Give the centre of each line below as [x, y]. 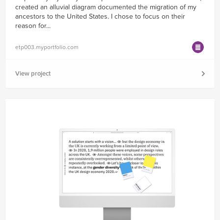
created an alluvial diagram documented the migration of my [106, 7]
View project [33, 74]
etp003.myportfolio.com [47, 47]
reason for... [33, 26]
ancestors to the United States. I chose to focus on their [100, 17]
